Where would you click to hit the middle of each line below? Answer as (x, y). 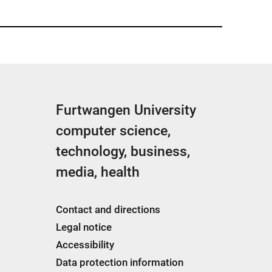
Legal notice (84, 227)
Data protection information (120, 262)
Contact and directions (108, 209)
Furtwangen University (126, 110)
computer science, (113, 131)
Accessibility (85, 244)
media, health (98, 172)
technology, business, (123, 151)
